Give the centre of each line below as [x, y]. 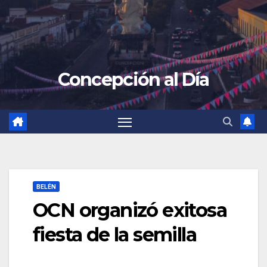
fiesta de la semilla [114, 235]
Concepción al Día [133, 80]
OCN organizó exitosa [130, 210]
